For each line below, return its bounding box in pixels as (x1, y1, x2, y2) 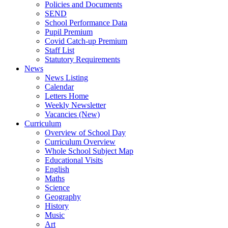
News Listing (45, 73, 88, 82)
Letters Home (45, 91, 89, 100)
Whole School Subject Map (45, 146, 133, 155)
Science (45, 183, 70, 192)
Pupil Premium (45, 27, 93, 36)
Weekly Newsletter (45, 100, 106, 109)
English (45, 164, 69, 174)
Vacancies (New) (45, 109, 100, 119)
